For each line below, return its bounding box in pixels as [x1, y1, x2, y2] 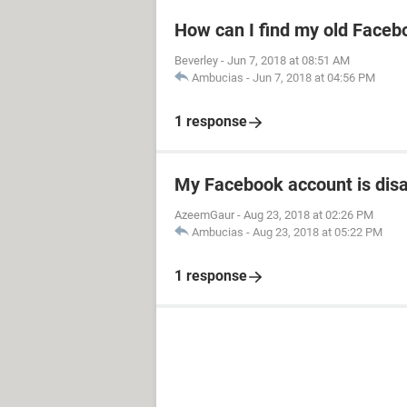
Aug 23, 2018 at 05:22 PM [253, 225, 382, 239]
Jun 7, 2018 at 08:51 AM [227, 54, 350, 67]
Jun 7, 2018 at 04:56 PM [253, 71, 375, 84]
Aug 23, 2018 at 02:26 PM [243, 208, 373, 222]
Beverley [174, 54, 218, 67]
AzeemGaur [174, 208, 234, 222]
